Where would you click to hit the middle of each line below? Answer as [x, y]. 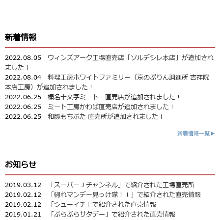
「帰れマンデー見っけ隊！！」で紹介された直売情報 [124, 195]
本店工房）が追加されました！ [50, 88]
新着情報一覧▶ [196, 134]
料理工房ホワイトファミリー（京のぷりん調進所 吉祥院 [128, 78]
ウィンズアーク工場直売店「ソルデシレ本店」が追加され [131, 58]
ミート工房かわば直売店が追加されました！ [111, 107]
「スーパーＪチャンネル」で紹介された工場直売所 [121, 185]
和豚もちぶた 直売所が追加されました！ [106, 117]
